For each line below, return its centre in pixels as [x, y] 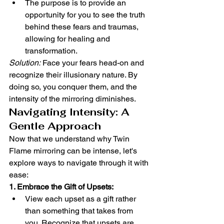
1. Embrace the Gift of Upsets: [61, 187]
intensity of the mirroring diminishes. [72, 99]
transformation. [51, 51]
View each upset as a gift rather [81, 199]
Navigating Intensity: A [71, 112]
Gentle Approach [55, 126]
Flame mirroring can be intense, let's [74, 151]
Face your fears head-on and [93, 63]
